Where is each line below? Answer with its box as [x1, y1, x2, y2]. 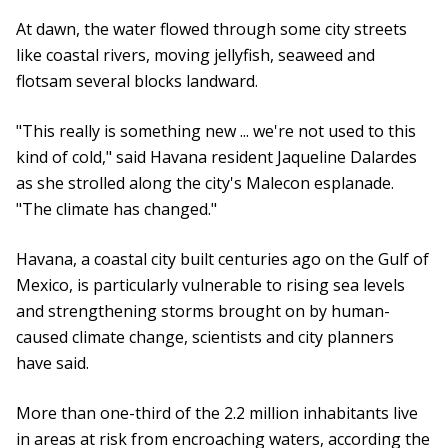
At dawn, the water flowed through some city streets [16, 18, 407, 41]
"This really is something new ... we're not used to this [16, 120, 416, 143]
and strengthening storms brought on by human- [16, 300, 390, 323]
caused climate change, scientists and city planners [16, 326, 394, 349]
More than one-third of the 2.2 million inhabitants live [16, 402, 418, 425]
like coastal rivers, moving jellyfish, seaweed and [16, 44, 375, 67]
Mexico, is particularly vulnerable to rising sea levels [16, 274, 405, 297]
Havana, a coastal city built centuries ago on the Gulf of [16, 248, 429, 271]
